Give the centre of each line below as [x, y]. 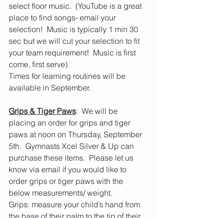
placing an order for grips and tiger [71, 123]
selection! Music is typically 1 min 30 [74, 29]
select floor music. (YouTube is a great [76, 6]
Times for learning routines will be [68, 76]
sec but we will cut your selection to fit [75, 41]
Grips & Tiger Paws [42, 111]
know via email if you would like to [69, 169]
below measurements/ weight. [62, 193]
